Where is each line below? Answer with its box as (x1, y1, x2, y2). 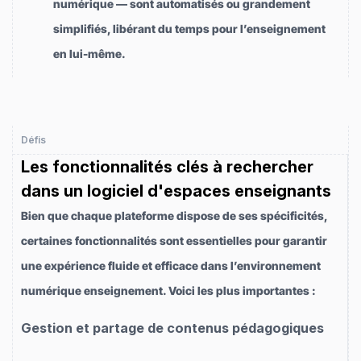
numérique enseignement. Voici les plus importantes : (21, 283, 316, 297)
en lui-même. (53, 46, 126, 60)
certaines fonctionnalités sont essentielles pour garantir (21, 233, 327, 247)
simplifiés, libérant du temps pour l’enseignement (53, 21, 326, 35)
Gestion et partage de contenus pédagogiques (21, 320, 324, 337)
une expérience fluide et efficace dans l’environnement (21, 258, 321, 272)
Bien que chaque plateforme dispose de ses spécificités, (21, 208, 327, 222)
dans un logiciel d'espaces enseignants (21, 180, 331, 201)
